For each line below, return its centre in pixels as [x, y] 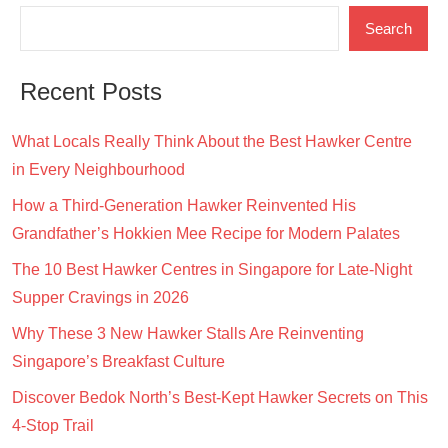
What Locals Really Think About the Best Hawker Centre [212, 142]
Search [388, 28]
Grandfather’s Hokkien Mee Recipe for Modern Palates [206, 234]
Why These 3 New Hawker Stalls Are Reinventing [188, 334]
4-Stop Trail [53, 426]
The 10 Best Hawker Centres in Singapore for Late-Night [212, 270]
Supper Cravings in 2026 [100, 298]
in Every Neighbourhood [98, 170]
